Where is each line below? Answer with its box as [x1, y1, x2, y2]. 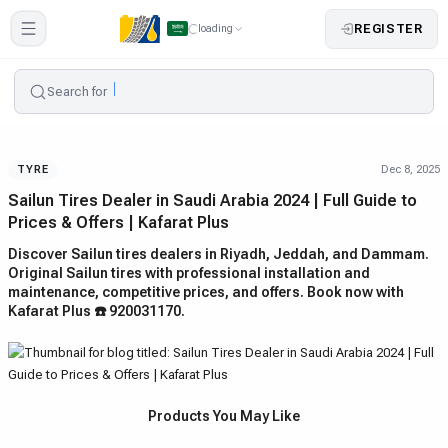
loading [198, 21, 234, 35]
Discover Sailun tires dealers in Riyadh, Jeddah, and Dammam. [8, 245, 429, 262]
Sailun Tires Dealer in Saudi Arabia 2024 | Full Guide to [8, 191, 417, 210]
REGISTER [354, 20, 423, 36]
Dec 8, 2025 [381, 162, 440, 176]
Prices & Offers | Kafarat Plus [8, 213, 229, 232]
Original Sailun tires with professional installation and [8, 264, 370, 281]
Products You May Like [148, 407, 300, 424]
